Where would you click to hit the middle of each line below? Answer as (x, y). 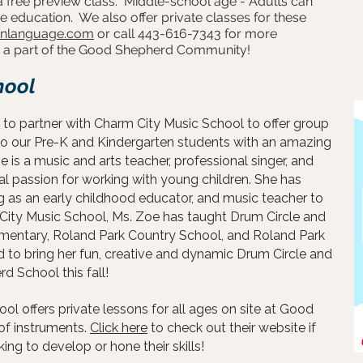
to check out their (203, 328)
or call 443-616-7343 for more (186, 34)
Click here (119, 328)
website (282, 328)
